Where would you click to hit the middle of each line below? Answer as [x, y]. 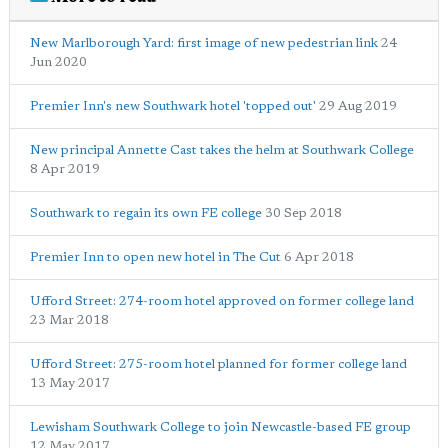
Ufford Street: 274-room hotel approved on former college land [222, 302]
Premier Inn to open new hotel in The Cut [155, 258]
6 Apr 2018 [319, 258]
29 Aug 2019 [358, 107]
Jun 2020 [58, 63]
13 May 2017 [70, 384]
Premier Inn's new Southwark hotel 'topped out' [173, 107]
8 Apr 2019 [65, 170]
